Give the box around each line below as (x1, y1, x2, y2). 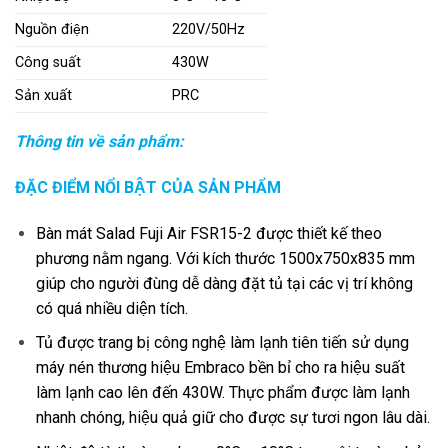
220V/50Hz (172, 20, 246, 38)
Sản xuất (15, 86, 72, 104)
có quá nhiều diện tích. (35, 298, 188, 318)
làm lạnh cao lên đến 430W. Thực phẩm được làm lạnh (35, 383, 410, 403)
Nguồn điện (15, 20, 89, 38)
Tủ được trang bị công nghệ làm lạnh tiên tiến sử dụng (35, 333, 409, 353)
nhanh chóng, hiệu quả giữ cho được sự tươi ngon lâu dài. (35, 408, 430, 428)
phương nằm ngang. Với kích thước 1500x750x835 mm (35, 248, 415, 268)
